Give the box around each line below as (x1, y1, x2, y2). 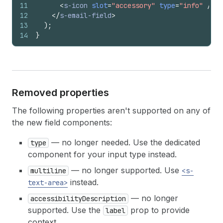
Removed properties (12, 87, 109, 99)
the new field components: (12, 117, 112, 127)
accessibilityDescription (30, 194, 126, 203)
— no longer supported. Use (69, 165, 182, 175)
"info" (179, 1, 203, 10)
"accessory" (111, 1, 155, 10)
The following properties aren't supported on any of (12, 106, 211, 115)
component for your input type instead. (28, 149, 177, 159)
